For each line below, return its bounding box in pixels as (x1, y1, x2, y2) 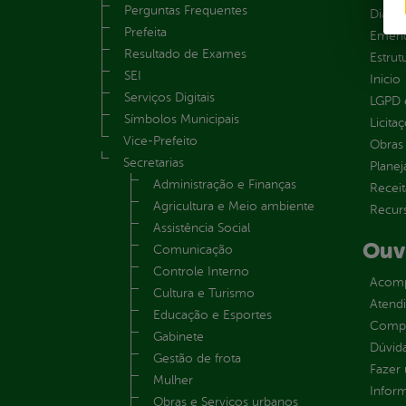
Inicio (369, 72, 401, 86)
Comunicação (153, 242, 233, 256)
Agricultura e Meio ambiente (153, 198, 314, 213)
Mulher (153, 372, 193, 387)
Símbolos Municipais (124, 111, 239, 126)
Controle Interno (153, 264, 249, 278)
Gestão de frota (153, 351, 241, 365)
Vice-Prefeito (123, 133, 198, 148)
